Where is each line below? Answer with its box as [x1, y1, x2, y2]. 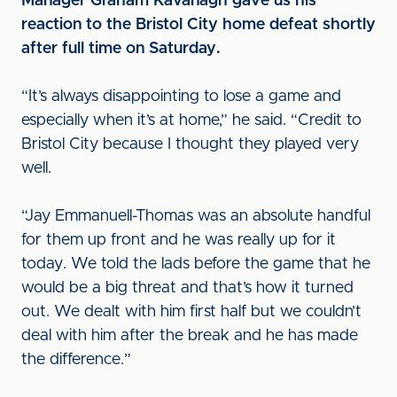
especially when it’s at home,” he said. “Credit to [21, 113, 362, 128]
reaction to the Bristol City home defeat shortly [21, 17, 376, 33]
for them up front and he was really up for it [21, 232, 336, 248]
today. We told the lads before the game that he [21, 256, 370, 272]
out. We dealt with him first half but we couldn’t [21, 304, 362, 320]
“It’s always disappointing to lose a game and [21, 89, 341, 105]
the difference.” [21, 352, 131, 368]
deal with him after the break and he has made [21, 328, 358, 344]
